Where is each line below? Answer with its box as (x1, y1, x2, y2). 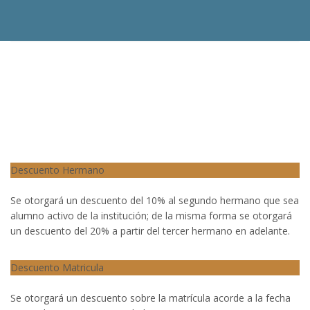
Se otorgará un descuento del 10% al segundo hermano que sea (10, 194, 299, 207)
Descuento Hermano (10, 163, 104, 176)
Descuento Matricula (10, 261, 104, 274)
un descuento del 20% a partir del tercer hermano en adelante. (10, 224, 290, 237)
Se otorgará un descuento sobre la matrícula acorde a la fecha (10, 291, 291, 304)
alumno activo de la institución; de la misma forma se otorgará (10, 209, 292, 222)
